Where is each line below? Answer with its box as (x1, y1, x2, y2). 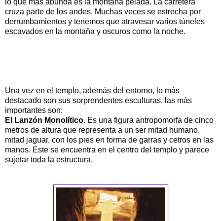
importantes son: (5, 106, 63, 114)
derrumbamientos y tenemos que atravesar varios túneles (5, 17, 205, 26)
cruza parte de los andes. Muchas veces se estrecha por (5, 7, 201, 16)
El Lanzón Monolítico (5, 115, 83, 124)
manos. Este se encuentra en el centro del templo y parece (5, 145, 209, 154)
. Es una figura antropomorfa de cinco (83, 115, 214, 124)
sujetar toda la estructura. (5, 155, 93, 164)
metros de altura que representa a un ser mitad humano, (5, 125, 200, 134)
